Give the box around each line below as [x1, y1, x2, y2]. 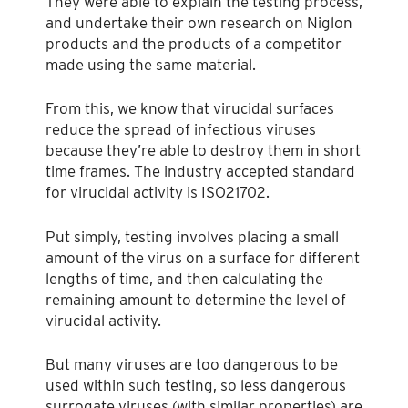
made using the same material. [46, 55, 256, 74]
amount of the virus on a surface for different [46, 248, 360, 267]
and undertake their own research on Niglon [46, 13, 352, 32]
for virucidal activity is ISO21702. [46, 183, 270, 202]
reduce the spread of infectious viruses [46, 120, 316, 139]
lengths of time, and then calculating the [46, 269, 323, 288]
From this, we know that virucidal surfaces [46, 99, 334, 118]
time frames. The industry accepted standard [46, 162, 355, 181]
